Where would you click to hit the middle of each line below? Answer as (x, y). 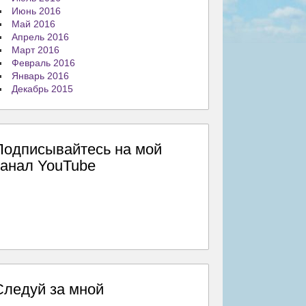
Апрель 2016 (41, 37)
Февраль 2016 (44, 63)
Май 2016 (34, 24)
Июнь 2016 (37, 11)
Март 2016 (36, 50)
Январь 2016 (41, 76)
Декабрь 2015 (43, 89)
